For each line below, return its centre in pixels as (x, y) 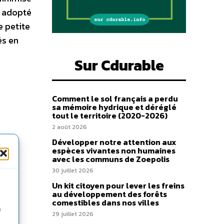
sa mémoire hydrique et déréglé (114, 107)
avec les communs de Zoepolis (111, 159)
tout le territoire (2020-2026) (110, 115)
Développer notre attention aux (114, 142)
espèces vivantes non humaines (114, 150)
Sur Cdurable (119, 65)
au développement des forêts (109, 194)
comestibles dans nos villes (105, 202)
